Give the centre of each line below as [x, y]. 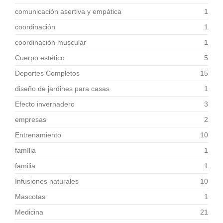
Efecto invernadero [45, 104]
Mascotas [30, 197]
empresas [31, 119]
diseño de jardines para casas [62, 89]
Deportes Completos [47, 73]
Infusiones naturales [47, 181]
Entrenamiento [38, 135]
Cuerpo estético [40, 58]
